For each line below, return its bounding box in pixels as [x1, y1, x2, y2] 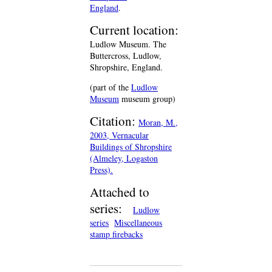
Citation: [90, 112, 138, 130]
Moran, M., [138, 117, 178, 129]
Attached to [90, 183, 149, 201]
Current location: [90, 21, 178, 39]
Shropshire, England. [90, 61, 163, 73]
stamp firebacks [90, 228, 143, 240]
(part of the [90, 81, 131, 93]
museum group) [119, 93, 175, 105]
